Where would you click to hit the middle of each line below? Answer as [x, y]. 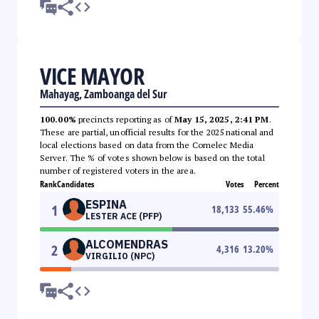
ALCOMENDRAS [127, 244]
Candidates [75, 184]
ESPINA [106, 204]
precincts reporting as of [125, 119]
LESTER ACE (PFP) [124, 216]
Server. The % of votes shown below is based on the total [152, 157]
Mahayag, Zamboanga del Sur [104, 94]
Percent [267, 184]
